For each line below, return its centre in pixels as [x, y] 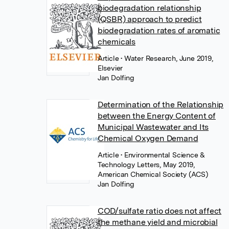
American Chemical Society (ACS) [153, 174]
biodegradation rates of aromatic [159, 30]
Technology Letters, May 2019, [146, 164]
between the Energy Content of [156, 116]
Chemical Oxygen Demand [148, 138]
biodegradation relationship [149, 8]
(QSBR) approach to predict [150, 19]
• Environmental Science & [163, 155]
